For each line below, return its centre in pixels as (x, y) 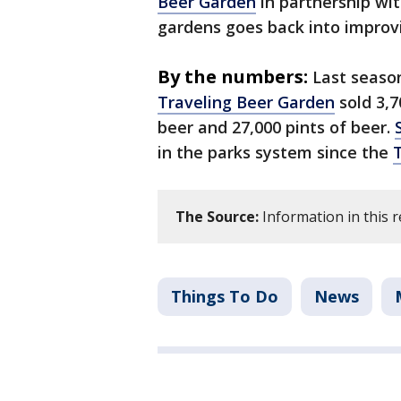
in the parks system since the (275, 153)
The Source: (217, 217)
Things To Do (225, 297)
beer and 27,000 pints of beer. (276, 128)
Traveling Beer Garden (246, 102)
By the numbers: (233, 77)
